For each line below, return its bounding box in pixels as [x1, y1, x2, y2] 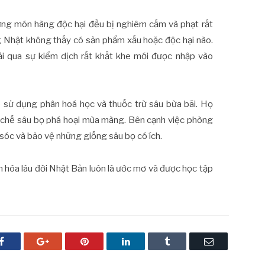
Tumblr [169, 236, 196, 246]
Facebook [4, 236, 40, 246]
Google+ [49, 236, 82, 246]
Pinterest [88, 236, 120, 246]
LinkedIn [129, 236, 164, 246]
